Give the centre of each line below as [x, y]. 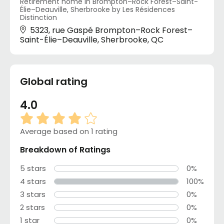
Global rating [54, 82]
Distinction [38, 18]
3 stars [33, 194]
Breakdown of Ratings [65, 150]
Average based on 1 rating [69, 131]
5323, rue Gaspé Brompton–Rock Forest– [111, 30]
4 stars [33, 181]
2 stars [32, 207]
